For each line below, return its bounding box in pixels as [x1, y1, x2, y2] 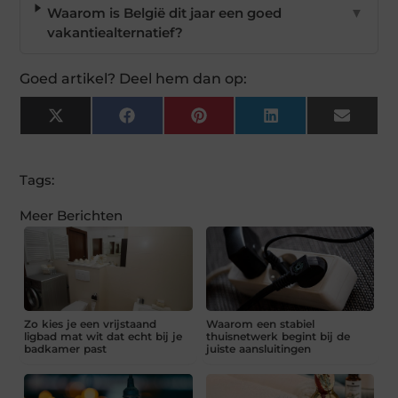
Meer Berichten [20, 207, 123, 225]
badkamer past [24, 341, 107, 355]
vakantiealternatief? [47, 24, 184, 42]
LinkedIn [277, 113, 338, 131]
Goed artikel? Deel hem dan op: [20, 70, 248, 88]
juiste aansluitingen [205, 341, 311, 355]
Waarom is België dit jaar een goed [47, 4, 283, 22]
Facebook [133, 113, 203, 131]
